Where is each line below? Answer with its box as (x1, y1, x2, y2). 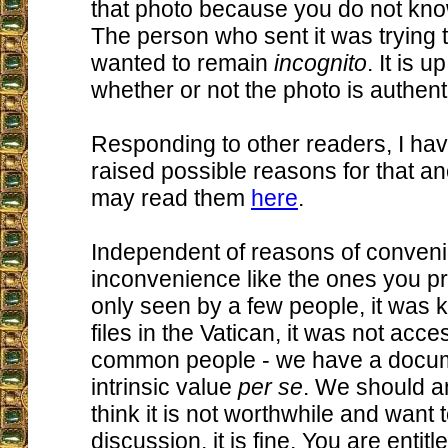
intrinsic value (91, 374, 238, 400)
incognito (274, 50, 367, 76)
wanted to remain (91, 50, 274, 76)
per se (238, 374, 303, 400)
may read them (91, 185, 251, 211)
